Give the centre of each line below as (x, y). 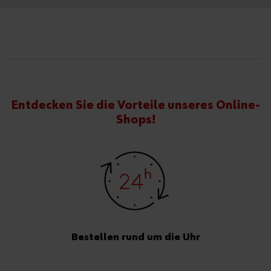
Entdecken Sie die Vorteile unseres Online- (135, 105)
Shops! (135, 119)
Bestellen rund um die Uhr (135, 237)
